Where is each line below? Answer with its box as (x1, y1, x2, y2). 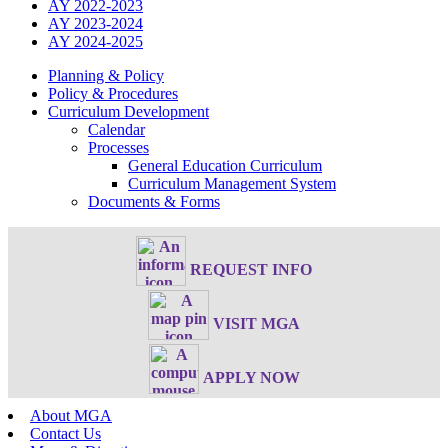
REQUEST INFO (190, 260, 312, 278)
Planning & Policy (48, 67, 164, 85)
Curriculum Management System (128, 175, 336, 193)
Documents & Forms (88, 193, 220, 211)
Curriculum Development (48, 103, 209, 121)
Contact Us (30, 424, 101, 442)
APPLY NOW (202, 368, 300, 386)
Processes (88, 139, 149, 157)
